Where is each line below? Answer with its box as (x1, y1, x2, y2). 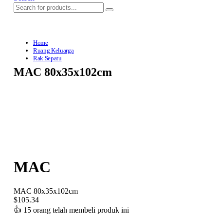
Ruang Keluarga (33, 47, 74, 54)
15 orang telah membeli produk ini (23, 205, 129, 214)
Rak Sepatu (33, 54, 62, 62)
